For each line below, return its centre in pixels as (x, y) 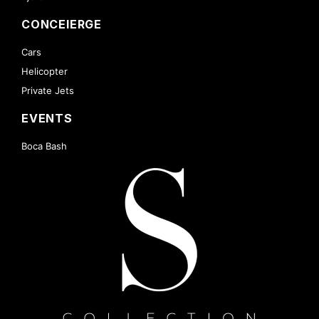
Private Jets (48, 91)
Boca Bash (44, 146)
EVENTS (47, 119)
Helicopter (45, 72)
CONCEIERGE (62, 25)
